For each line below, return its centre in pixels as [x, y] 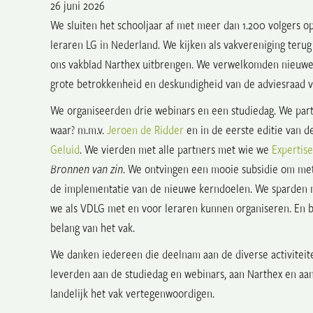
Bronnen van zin [87, 169]
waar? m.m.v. [77, 130]
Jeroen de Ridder [145, 130]
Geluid [65, 150]
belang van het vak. [93, 228]
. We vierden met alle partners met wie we [176, 150]
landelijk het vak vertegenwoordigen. [132, 293]
